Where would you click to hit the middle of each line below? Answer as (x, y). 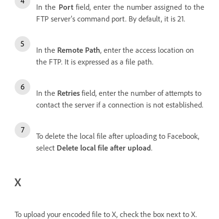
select (46, 147)
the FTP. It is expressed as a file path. (95, 61)
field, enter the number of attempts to (141, 93)
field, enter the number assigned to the (139, 7)
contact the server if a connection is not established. (120, 104)
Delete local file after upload (104, 147)
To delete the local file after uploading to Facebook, (118, 136)
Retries (68, 93)
